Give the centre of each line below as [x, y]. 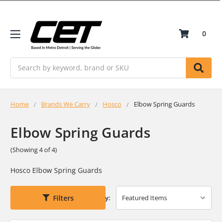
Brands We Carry [66, 104]
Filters [63, 198]
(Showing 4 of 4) [34, 149]
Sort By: [99, 198]
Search [22, 62]
